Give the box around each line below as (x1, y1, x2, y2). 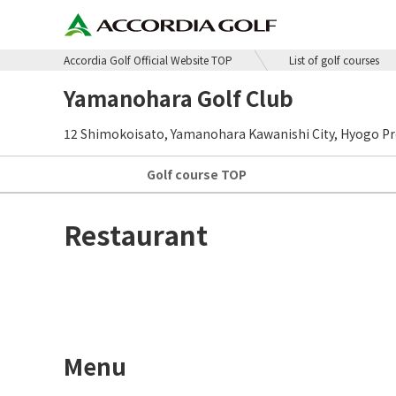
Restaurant (64, 215, 208, 254)
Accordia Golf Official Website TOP (64, 52, 232, 67)
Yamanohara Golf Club (64, 82, 293, 113)
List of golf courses (289, 52, 379, 67)
